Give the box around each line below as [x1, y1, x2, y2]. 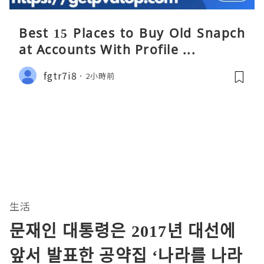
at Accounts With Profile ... [19, 41, 196, 58]
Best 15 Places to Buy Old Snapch [19, 25, 245, 42]
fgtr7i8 [44, 68, 77, 82]
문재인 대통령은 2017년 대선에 [9, 219, 236, 242]
